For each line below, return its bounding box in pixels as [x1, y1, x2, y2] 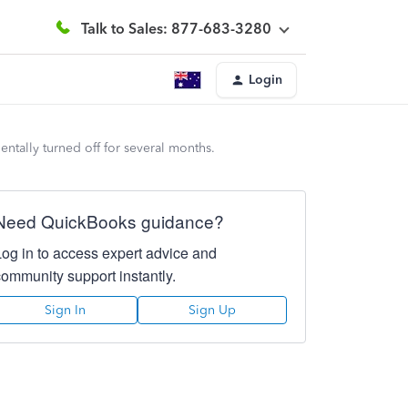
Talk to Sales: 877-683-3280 [81, 19, 271, 37]
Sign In [45, 302, 87, 318]
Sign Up [188, 302, 236, 318]
